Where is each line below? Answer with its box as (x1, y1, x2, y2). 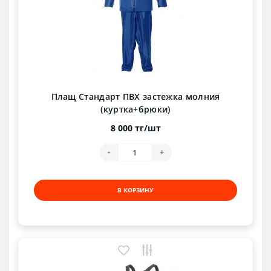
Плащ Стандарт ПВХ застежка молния (51, 90, 220, 102)
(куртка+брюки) (100, 103, 171, 115)
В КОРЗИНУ (117, 185, 154, 194)
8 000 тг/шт (110, 122, 161, 134)
